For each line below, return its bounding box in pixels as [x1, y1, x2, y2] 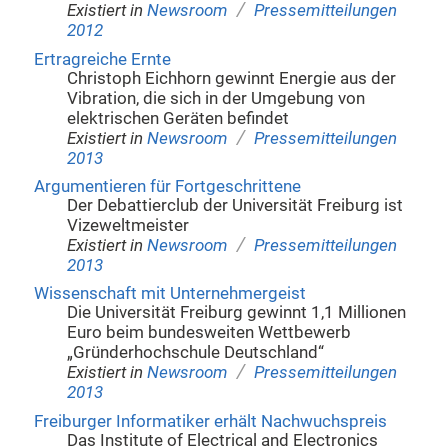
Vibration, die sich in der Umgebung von [67, 88, 366, 108]
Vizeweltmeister [67, 216, 190, 236]
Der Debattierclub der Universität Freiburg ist [67, 196, 404, 216]
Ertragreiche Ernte [33, 49, 171, 69]
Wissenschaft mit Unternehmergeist [33, 284, 306, 304]
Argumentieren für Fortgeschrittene [33, 177, 301, 197]
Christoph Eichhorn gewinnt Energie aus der [67, 68, 397, 88]
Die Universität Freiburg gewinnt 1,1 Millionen [67, 303, 407, 323]
